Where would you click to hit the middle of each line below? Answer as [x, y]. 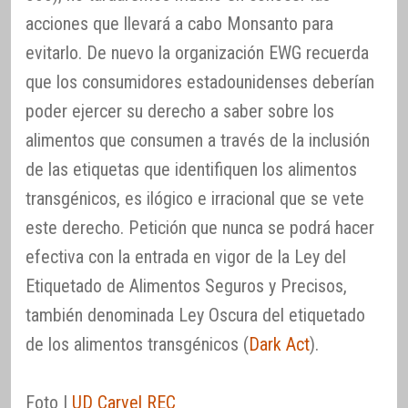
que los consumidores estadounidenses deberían [200, 82]
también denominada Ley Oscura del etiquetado [195, 315]
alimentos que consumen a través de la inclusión [198, 140]
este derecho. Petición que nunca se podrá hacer [200, 227]
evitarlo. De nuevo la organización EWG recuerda [197, 52]
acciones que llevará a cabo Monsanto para [179, 23]
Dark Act [279, 344]
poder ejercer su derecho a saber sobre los [180, 111]
